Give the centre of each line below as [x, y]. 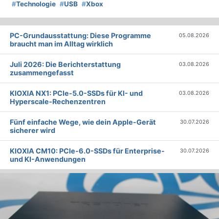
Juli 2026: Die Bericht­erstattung [65, 65]
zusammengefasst [42, 73]
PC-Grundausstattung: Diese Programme [80, 36]
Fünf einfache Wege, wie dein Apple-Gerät [83, 122]
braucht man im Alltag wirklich [61, 44]
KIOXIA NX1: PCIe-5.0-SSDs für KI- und [76, 93]
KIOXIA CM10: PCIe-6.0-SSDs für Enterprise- [87, 151]
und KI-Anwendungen [48, 159]
